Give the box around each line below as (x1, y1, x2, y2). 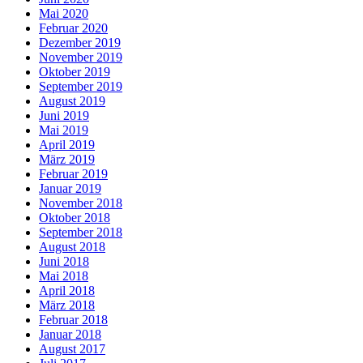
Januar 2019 (39, 181, 101, 196)
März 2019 (39, 152, 95, 167)
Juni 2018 (39, 254, 89, 269)
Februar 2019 (39, 167, 108, 181)
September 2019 (39, 79, 122, 94)
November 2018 (39, 196, 122, 211)
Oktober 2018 (39, 211, 110, 225)
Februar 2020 (39, 21, 108, 36)
